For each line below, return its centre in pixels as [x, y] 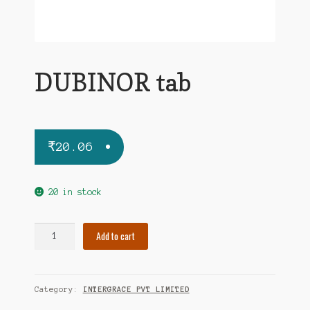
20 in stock [75, 192]
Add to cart [116, 236]
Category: [58, 290]
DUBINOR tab [112, 82]
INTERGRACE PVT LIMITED [136, 290]
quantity [53, 259]
